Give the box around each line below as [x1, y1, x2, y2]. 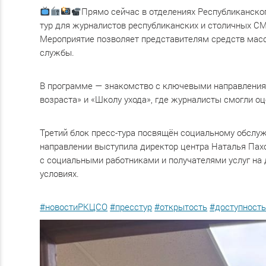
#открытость [154, 201, 208, 213]
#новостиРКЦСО [40, 201, 108, 213]
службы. [40, 46, 75, 58]
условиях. [40, 167, 80, 179]
